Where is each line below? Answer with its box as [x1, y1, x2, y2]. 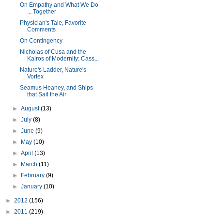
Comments [27, 26, 56, 33]
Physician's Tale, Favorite [19, 19, 86, 26]
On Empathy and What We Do [19, 1, 98, 8]
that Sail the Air [27, 91, 66, 98]
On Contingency [19, 37, 62, 44]
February [21, 172, 46, 179]
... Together [27, 8, 56, 15]
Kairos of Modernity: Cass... [27, 55, 99, 62]
